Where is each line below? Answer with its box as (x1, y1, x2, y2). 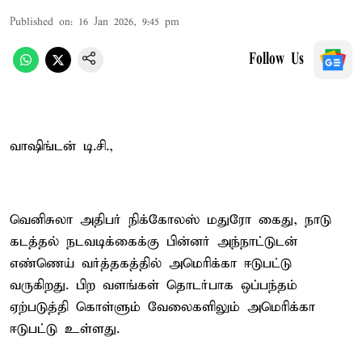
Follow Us (249, 51, 304, 68)
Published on (10, 15, 70, 29)
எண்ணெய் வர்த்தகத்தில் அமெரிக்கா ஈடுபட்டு (10, 255, 292, 272)
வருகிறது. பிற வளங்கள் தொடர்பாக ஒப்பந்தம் (10, 276, 297, 294)
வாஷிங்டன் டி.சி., (10, 137, 113, 155)
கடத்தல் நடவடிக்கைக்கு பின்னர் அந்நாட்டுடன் (10, 233, 297, 250)
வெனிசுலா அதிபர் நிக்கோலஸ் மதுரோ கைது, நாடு (10, 211, 331, 229)
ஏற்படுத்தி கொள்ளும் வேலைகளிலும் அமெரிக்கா (10, 298, 315, 316)
